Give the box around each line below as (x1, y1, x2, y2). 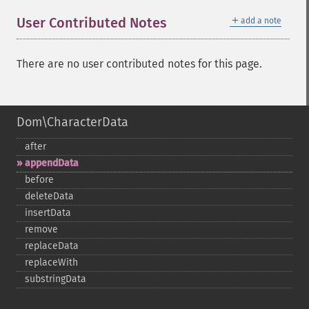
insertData (25, 207, 71, 219)
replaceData (25, 240, 79, 252)
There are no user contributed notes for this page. (17, 57, 262, 70)
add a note (241, 16, 281, 26)
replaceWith (25, 257, 78, 268)
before (25, 174, 54, 186)
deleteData (25, 190, 74, 202)
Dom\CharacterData (17, 114, 128, 130)
